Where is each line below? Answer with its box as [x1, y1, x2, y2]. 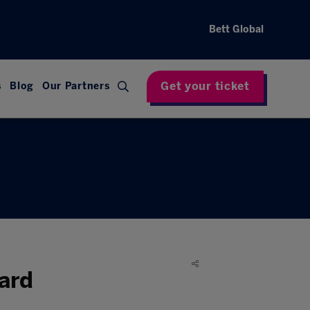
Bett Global [208, 24, 264, 35]
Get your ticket [161, 79, 250, 93]
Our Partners [42, 80, 110, 92]
